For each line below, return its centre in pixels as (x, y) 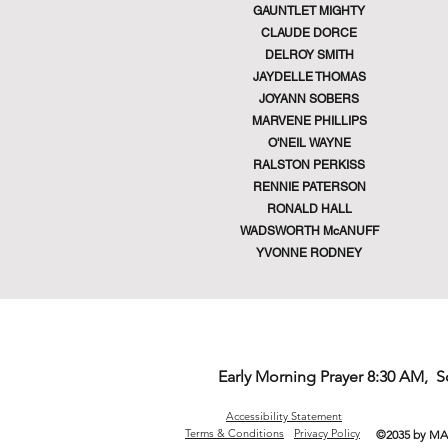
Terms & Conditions (234, 433)
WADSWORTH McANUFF (309, 231)
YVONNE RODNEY (309, 253)
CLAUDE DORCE (309, 33)
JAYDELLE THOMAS (309, 77)
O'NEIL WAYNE (309, 143)
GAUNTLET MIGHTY (309, 11)
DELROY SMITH (309, 55)
